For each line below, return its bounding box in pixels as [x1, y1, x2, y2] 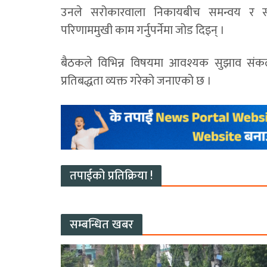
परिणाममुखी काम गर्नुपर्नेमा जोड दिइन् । [61, 20, 225, 41]
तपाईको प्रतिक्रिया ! [70, 166, 153, 187]
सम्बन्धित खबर [70, 215, 133, 235]
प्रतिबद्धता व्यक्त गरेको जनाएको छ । [61, 71, 212, 92]
